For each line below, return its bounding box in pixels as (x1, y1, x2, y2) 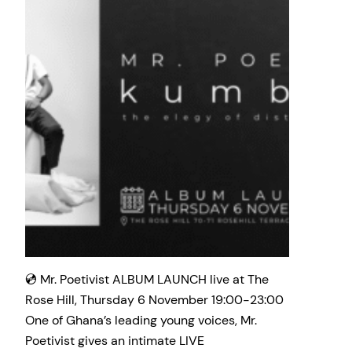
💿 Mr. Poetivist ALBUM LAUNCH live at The (25, 270, 269, 288)
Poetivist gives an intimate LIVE (25, 332, 204, 349)
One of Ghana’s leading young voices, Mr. (25, 311, 257, 328)
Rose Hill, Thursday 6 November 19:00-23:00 (25, 291, 284, 308)
